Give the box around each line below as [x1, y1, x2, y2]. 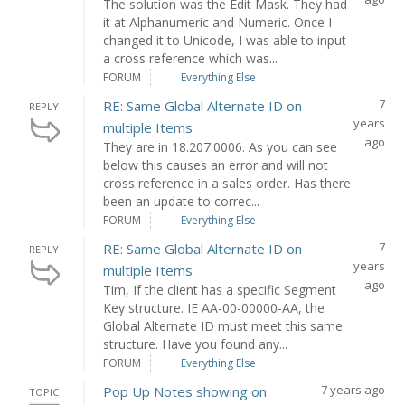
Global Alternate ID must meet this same [103, 317, 344, 334]
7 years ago [320, 381, 385, 398]
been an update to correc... [103, 193, 260, 210]
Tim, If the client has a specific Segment [103, 281, 337, 298]
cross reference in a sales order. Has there [103, 174, 352, 192]
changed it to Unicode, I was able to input [103, 32, 347, 49]
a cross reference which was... [103, 50, 278, 67]
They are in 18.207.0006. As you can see [103, 138, 338, 155]
